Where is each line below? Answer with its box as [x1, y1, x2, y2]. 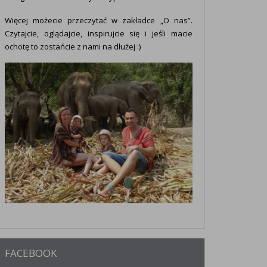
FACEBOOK [4, 246, 57, 260]
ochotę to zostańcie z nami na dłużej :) [4, 41, 141, 52]
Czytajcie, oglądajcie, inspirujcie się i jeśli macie [4, 27, 193, 39]
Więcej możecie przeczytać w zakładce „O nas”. [4, 14, 193, 26]
